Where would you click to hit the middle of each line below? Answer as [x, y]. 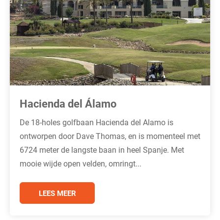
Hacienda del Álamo [68, 103]
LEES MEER [57, 193]
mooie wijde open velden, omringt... [81, 163]
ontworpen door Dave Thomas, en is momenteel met [110, 136]
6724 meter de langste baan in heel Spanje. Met [102, 149]
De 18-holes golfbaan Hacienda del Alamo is [96, 122]
